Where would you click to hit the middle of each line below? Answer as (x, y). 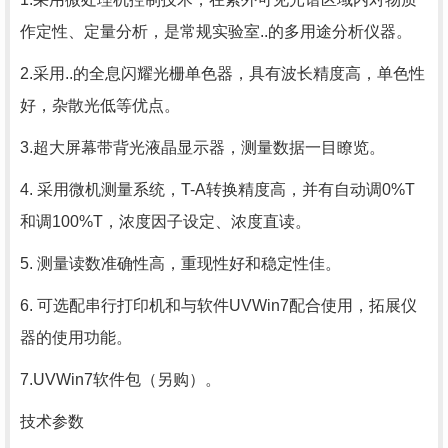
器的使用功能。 (76, 337)
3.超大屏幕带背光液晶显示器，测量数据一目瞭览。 (202, 147)
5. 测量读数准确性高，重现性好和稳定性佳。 (180, 263)
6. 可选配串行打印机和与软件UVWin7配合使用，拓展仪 (218, 305)
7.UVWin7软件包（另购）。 (120, 379)
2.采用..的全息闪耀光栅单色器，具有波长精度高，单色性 (222, 73)
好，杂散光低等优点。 (100, 105)
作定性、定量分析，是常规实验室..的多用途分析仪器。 (216, 31)
